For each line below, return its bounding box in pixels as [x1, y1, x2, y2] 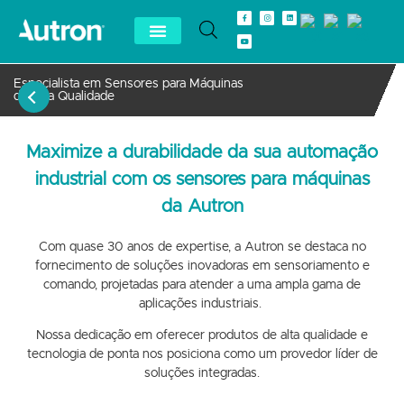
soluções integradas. [144, 367, 260, 381]
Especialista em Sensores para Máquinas [14, 78, 243, 90]
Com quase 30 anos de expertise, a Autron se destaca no [38, 241, 366, 253]
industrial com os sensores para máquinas [34, 170, 370, 188]
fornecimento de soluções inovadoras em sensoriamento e [34, 260, 370, 272]
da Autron [161, 197, 243, 216]
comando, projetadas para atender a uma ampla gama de [43, 279, 361, 291]
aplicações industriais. [139, 298, 265, 310]
